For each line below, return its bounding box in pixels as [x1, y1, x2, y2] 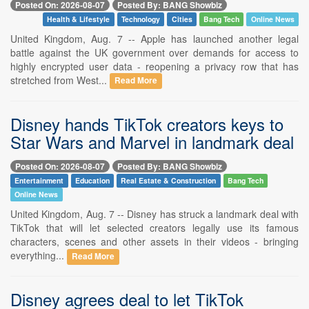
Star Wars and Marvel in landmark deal [10, 129, 294, 154]
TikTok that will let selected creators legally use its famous [10, 220, 299, 235]
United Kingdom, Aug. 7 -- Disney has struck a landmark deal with [10, 206, 299, 221]
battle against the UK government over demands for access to [10, 45, 299, 59]
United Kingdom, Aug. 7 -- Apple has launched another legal [10, 31, 299, 46]
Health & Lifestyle [47, 13, 110, 24]
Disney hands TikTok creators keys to [10, 111, 283, 136]
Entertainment [14, 175, 64, 186]
